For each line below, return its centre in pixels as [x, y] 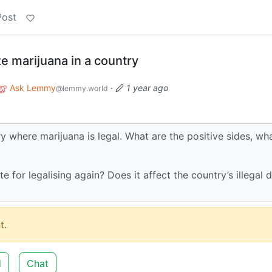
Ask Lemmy [33, 88]
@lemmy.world [82, 88]
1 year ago [147, 88]
